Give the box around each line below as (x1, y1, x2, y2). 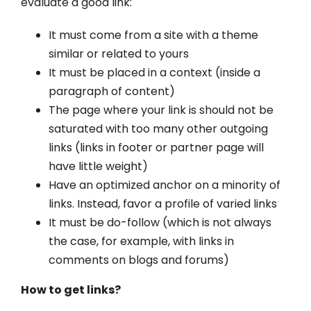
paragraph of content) (49, 83, 175, 99)
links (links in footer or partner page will (49, 139, 264, 155)
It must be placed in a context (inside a (49, 64, 260, 81)
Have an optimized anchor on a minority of (49, 176, 280, 193)
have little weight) (49, 158, 148, 174)
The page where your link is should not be (49, 101, 274, 118)
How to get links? (21, 281, 121, 298)
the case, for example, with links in (49, 233, 234, 249)
